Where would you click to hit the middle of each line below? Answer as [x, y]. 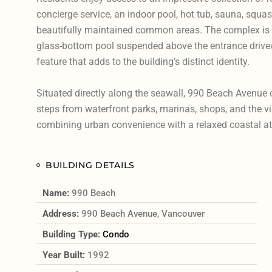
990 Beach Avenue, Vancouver [143, 213]
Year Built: [65, 255]
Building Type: [72, 234]
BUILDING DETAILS [90, 165]
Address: [62, 213]
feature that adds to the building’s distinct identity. [143, 61]
